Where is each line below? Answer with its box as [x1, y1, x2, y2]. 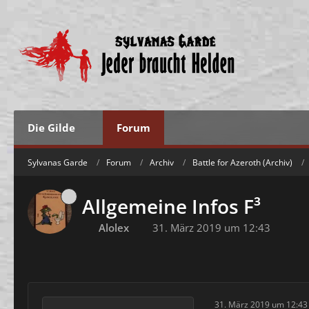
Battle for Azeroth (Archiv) [192, 156, 292, 168]
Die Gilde [28, 121, 75, 134]
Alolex [99, 221, 129, 235]
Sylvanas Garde [28, 156, 88, 168]
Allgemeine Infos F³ [82, 193, 261, 219]
